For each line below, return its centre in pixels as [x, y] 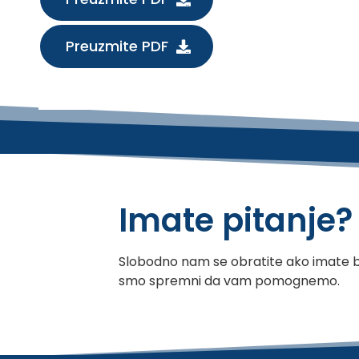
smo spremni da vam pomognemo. [229, 280]
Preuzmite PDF [117, 46]
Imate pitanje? [236, 220]
